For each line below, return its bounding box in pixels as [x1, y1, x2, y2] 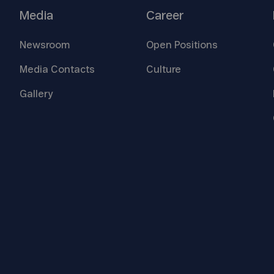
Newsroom [20, 40, 70, 50]
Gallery [20, 89, 53, 99]
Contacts [51, 64, 95, 75]
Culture [146, 64, 181, 75]
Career [146, 9, 184, 22]
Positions [174, 40, 218, 50]
